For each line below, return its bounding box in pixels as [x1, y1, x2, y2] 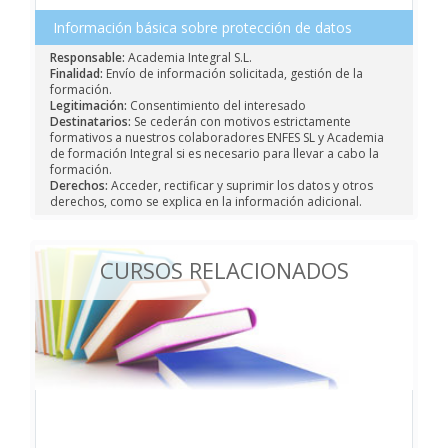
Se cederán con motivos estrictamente [131, 113, 351, 131]
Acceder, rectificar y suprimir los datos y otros [108, 177, 373, 195]
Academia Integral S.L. [125, 49, 252, 67]
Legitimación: [50, 97, 127, 115]
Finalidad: [50, 65, 103, 83]
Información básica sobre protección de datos [53, 18, 352, 38]
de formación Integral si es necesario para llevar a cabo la [50, 145, 379, 163]
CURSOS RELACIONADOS [99, 255, 349, 286]
